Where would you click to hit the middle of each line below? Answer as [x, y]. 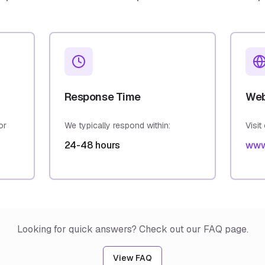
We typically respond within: [117, 125]
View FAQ [132, 258]
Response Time [102, 97]
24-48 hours [92, 145]
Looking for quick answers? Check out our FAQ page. [132, 229]
